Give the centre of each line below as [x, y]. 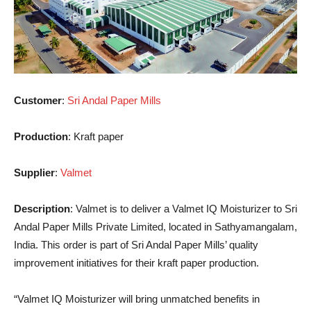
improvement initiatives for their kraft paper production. [136, 262]
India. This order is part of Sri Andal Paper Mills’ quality [136, 244]
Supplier [34, 172]
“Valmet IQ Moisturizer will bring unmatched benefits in [137, 299]
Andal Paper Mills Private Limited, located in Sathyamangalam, [155, 226]
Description [42, 208]
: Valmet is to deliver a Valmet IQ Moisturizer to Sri [184, 208]
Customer [38, 100]
